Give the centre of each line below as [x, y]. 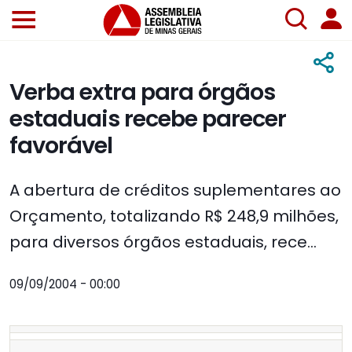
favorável [61, 146]
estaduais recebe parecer [148, 119]
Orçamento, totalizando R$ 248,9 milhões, [174, 216]
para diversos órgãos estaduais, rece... [163, 242]
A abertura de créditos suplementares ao [175, 191]
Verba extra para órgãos [142, 92]
